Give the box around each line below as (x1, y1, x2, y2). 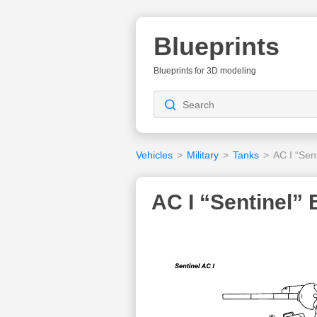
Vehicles (136, 149, 173, 161)
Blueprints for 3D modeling (154, 66, 256, 76)
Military (187, 149, 219, 161)
